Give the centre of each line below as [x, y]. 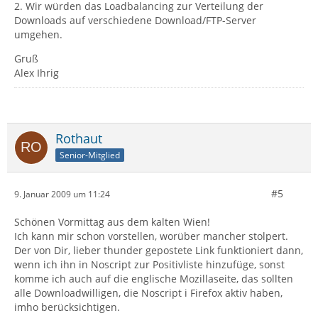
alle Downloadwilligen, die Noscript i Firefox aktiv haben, [148, 293]
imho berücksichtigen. [67, 307]
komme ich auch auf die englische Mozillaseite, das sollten [154, 279]
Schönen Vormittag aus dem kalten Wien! [112, 222]
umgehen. [38, 34]
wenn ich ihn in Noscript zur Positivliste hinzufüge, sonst [149, 264]
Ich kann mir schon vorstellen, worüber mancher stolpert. [151, 236]
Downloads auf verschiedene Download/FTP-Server [135, 20]
